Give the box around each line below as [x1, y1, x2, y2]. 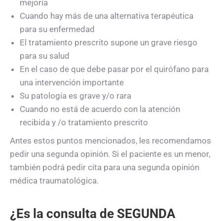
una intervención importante [20, 77, 124, 88]
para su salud [20, 51, 70, 61]
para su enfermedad [20, 24, 95, 35]
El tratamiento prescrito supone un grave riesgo [20, 37, 197, 48]
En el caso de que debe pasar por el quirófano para [20, 64, 209, 74]
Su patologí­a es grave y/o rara [20, 91, 131, 101]
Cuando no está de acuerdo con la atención [20, 104, 180, 114]
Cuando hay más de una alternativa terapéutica [20, 11, 193, 21]
